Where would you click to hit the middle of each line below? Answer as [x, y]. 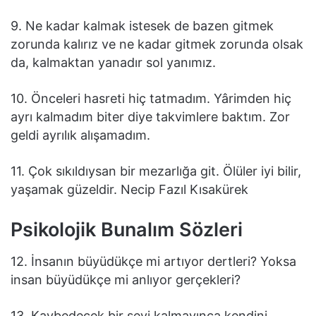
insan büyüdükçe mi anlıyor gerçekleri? [126, 279]
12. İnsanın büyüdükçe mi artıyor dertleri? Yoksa [153, 261]
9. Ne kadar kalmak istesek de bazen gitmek [142, 26]
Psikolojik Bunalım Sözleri [127, 230]
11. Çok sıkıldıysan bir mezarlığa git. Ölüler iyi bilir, [156, 171]
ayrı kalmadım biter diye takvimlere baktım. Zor [150, 117]
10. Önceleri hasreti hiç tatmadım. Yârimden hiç [151, 99]
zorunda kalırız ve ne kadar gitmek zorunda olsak [157, 44]
